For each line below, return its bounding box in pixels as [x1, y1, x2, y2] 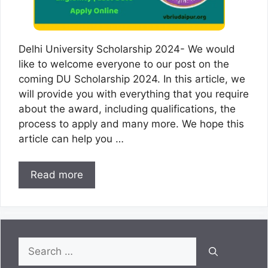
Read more [31, 169, 83, 181]
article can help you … [19, 132, 124, 145]
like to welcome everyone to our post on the [19, 57, 229, 70]
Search [18, 238, 51, 251]
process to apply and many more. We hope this [19, 117, 244, 130]
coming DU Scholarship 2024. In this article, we [19, 72, 245, 85]
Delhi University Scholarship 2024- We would [19, 42, 235, 55]
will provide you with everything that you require [19, 87, 249, 100]
